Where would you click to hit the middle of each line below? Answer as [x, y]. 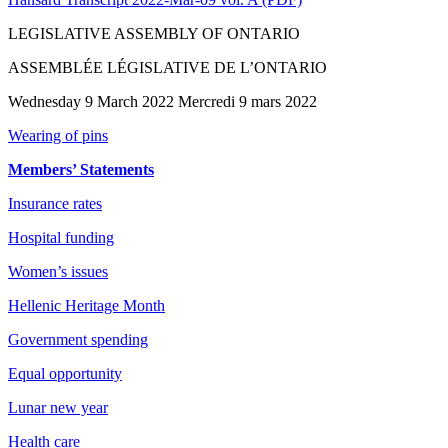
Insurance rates [55, 203]
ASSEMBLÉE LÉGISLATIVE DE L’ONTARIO [167, 67]
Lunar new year [58, 407]
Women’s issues [58, 271]
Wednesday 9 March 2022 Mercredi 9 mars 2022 [162, 101]
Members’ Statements [81, 169]
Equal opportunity [65, 373]
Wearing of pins [58, 135]
